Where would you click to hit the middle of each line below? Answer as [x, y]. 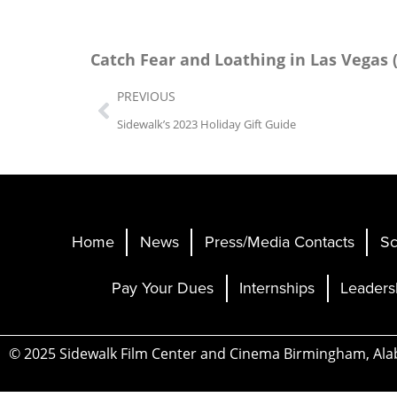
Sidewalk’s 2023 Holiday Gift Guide [206, 125]
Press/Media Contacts [279, 242]
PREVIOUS [146, 96]
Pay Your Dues [163, 288]
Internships [277, 288]
